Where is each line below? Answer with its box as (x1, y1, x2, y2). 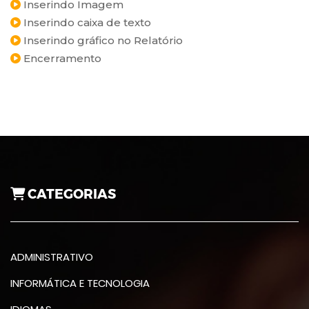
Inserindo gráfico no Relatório (21, 34, 183, 47)
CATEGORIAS (25, 186, 116, 202)
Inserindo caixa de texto (21, 16, 151, 29)
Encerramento (21, 52, 101, 65)
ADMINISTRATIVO (10, 250, 93, 264)
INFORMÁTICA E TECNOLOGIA (10, 276, 150, 290)
